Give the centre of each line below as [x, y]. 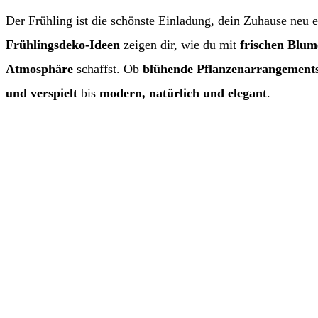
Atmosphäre [39, 68]
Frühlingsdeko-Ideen [65, 44]
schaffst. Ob [108, 68]
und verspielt [42, 93]
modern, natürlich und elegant [183, 93]
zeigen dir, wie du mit [182, 44]
